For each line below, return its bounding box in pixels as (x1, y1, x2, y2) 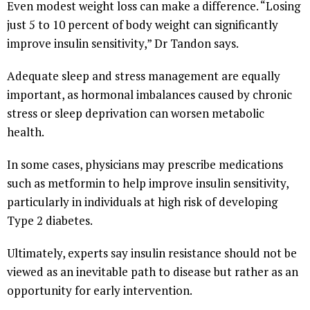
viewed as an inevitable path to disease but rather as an (7, 263, 298, 280)
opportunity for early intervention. (7, 282, 192, 298)
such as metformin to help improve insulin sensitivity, (7, 174, 289, 191)
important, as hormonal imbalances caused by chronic (7, 86, 292, 102)
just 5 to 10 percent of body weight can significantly (7, 16, 278, 33)
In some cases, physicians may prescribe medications (7, 156, 283, 172)
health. (7, 123, 44, 140)
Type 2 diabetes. (7, 212, 93, 228)
